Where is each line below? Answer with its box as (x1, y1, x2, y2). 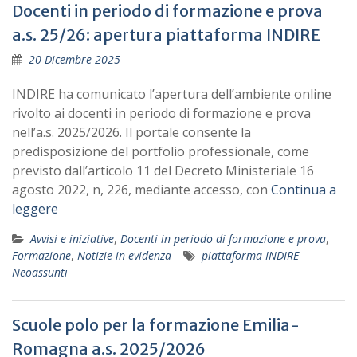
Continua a (271, 181, 336, 198)
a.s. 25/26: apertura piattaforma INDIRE (12, 25, 320, 45)
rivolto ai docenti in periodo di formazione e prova (12, 104, 311, 122)
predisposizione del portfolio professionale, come (12, 143, 309, 160)
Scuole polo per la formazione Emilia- (12, 315, 300, 335)
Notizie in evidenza (77, 248, 171, 263)
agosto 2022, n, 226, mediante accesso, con (12, 181, 271, 198)
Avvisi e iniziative (30, 231, 114, 246)
